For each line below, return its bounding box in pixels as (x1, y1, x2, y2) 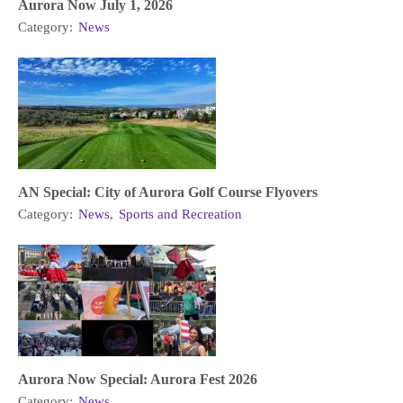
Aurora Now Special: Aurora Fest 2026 (18, 371, 257, 387)
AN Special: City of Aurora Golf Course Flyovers (18, 184, 318, 200)
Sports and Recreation (119, 206, 242, 221)
